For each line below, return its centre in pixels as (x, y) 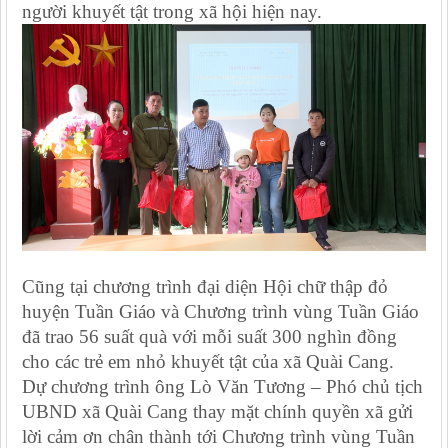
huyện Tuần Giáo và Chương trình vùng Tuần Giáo (220, 312)
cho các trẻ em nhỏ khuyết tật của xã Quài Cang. (208, 362)
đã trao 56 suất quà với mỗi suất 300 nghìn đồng (209, 337)
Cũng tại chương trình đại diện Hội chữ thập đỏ (205, 287)
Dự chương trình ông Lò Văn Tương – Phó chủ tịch (222, 387)
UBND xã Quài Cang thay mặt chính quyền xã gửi (217, 412)
